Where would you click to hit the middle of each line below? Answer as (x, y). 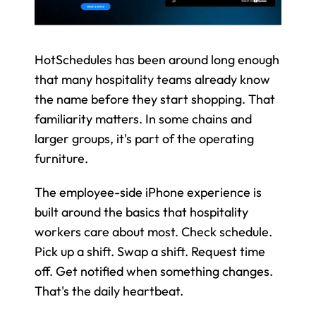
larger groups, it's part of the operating (144, 139)
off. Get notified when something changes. (154, 272)
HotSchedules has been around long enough (157, 60)
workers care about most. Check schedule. (153, 232)
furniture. (61, 159)
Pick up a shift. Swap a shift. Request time (150, 252)
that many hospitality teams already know (152, 80)
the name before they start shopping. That (155, 99)
